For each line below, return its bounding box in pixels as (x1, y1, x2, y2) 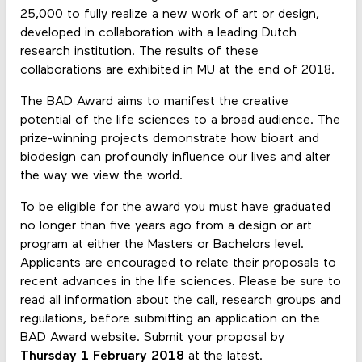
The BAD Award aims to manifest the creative (19, 95, 288, 108)
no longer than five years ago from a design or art (19, 220, 312, 234)
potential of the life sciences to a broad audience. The (19, 113, 340, 127)
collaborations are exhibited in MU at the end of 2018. (19, 63, 335, 77)
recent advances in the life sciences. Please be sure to (19, 276, 341, 289)
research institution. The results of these (19, 44, 259, 58)
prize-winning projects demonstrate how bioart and (19, 132, 319, 145)
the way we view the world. (19, 169, 183, 183)
